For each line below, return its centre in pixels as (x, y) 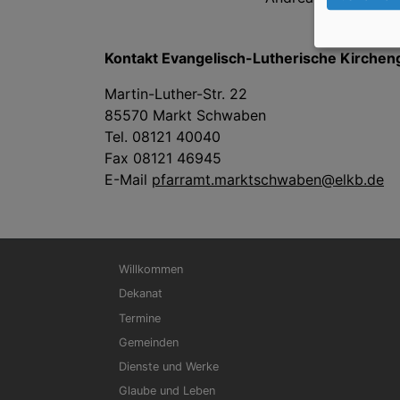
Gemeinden (149, 342)
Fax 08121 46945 (163, 158)
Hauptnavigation (162, 262)
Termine (140, 318)
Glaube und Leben (167, 391)
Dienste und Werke (169, 366)
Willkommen (151, 270)
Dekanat (141, 294)
